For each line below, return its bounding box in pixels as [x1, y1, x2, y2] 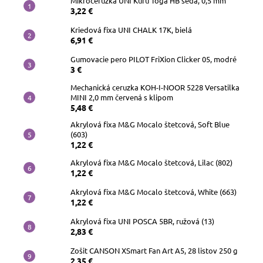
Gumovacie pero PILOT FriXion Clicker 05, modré [70, 53, 237, 64]
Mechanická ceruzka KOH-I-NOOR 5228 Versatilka [70, 82, 240, 92]
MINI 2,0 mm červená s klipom [70, 92, 173, 102]
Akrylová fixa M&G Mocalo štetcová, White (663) [70, 186, 237, 197]
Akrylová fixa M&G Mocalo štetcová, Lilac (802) [70, 157, 232, 167]
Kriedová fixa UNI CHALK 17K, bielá [70, 24, 192, 35]
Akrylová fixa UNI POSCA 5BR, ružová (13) [70, 215, 214, 226]
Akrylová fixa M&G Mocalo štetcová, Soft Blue [70, 119, 230, 129]
